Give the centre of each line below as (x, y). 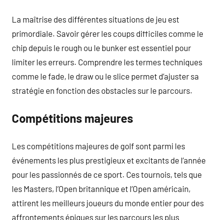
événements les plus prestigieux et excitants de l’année (109, 160)
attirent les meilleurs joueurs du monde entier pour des (108, 203)
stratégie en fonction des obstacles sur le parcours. (102, 90)
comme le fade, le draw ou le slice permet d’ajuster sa (105, 76)
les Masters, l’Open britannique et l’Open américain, (101, 188)
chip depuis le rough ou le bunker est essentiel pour (101, 47)
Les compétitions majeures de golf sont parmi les (98, 146)
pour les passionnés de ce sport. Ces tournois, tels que (107, 174)
